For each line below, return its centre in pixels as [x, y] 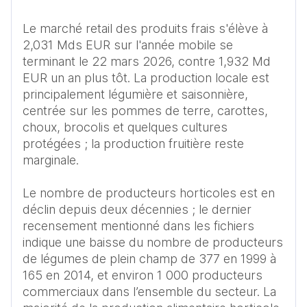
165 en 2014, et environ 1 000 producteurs [143, 275]
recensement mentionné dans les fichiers [138, 226]
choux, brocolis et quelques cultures [125, 127]
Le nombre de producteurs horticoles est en [149, 193]
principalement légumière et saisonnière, [135, 94]
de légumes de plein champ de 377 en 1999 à [149, 259]
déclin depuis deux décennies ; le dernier [137, 209]
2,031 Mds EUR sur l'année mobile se [128, 45]
